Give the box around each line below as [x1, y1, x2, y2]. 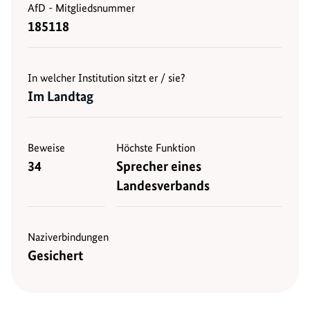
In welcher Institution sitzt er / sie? [28, 71, 185, 84]
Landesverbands [116, 176, 210, 194]
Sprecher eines [116, 157, 201, 174]
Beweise [28, 140, 65, 154]
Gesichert [28, 246, 83, 264]
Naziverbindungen [28, 230, 109, 244]
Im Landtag [28, 87, 93, 104]
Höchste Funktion [116, 140, 195, 154]
